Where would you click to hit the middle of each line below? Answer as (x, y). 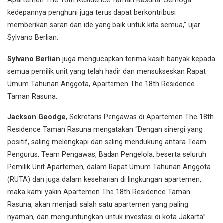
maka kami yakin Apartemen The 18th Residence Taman (99, 192)
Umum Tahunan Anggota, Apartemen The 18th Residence (101, 84)
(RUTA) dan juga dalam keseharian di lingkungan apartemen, (104, 180)
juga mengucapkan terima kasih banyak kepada (138, 59)
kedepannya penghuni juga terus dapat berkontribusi (92, 13)
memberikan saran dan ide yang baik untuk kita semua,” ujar (104, 25)
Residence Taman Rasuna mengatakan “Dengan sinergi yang (105, 130)
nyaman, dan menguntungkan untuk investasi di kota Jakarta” (107, 217)
